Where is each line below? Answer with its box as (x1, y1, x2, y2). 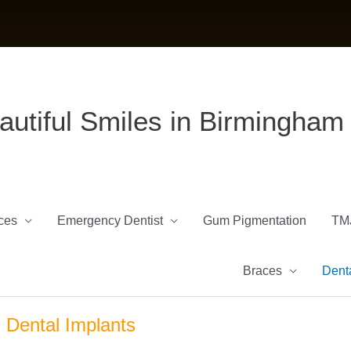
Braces (243, 264, 282, 277)
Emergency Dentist (57, 214, 163, 227)
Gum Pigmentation (203, 214, 306, 227)
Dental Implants (6, 314, 136, 335)
